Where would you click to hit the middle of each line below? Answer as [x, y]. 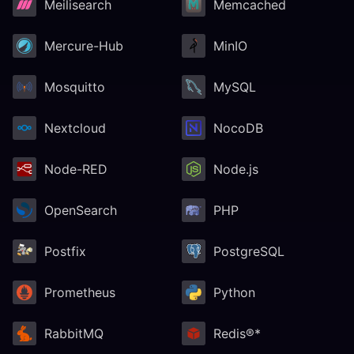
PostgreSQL [249, 251]
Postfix [65, 251]
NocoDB [238, 128]
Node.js [236, 169]
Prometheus [80, 292]
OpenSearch [81, 210]
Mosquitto [75, 87]
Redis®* [237, 333]
